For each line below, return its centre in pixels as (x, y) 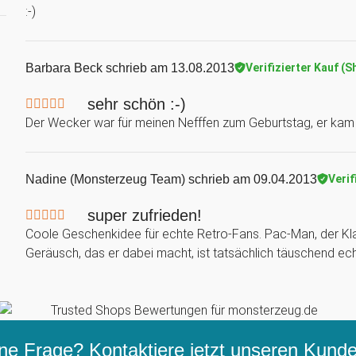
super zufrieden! (145, 215)
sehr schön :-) (137, 104)
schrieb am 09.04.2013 (251, 179)
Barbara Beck (64, 68)
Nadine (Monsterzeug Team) (105, 179)
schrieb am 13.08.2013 (168, 68)
